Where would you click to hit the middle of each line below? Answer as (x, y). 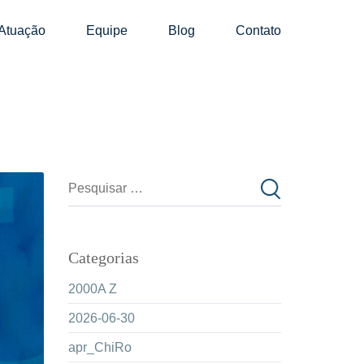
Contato (258, 30)
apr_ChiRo (100, 347)
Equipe (107, 30)
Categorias (103, 258)
